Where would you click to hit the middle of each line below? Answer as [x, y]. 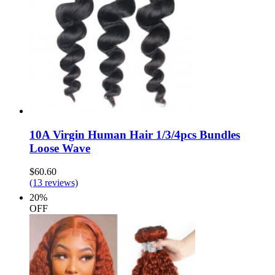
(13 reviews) [54, 183]
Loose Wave [60, 148]
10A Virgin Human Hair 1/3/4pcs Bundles [135, 134]
